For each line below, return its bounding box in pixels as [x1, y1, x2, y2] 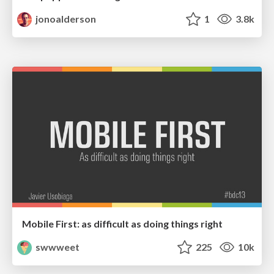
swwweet [34, 240, 80, 253]
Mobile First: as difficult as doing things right [22, 217, 223, 229]
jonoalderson [34, 13, 97, 25]
